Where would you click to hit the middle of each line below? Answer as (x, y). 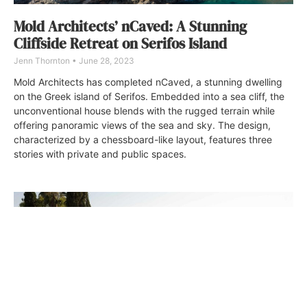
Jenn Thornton (43, 60)
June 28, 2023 (106, 60)
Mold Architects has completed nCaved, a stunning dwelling (148, 82)
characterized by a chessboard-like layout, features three (143, 139)
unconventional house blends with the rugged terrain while (144, 110)
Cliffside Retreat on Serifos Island (120, 43)
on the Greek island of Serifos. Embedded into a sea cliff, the (149, 96)
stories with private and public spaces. (100, 153)
